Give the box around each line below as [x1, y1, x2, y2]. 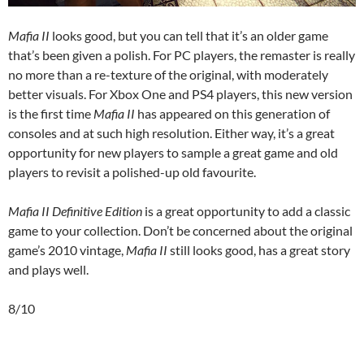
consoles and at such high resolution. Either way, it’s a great [8, 124, 335, 141]
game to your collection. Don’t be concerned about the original [8, 222, 353, 238]
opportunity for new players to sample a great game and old [8, 144, 338, 160]
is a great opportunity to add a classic [142, 202, 350, 219]
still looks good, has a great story [167, 241, 350, 258]
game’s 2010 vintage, [8, 241, 126, 258]
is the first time [8, 105, 93, 121]
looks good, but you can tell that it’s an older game [50, 27, 328, 43]
